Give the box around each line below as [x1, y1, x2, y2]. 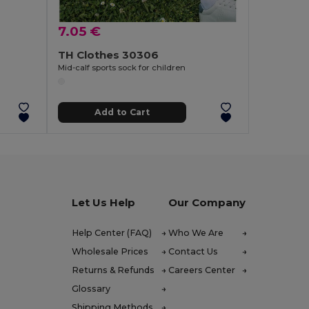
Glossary [72, 283, 111, 294]
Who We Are [168, 227, 224, 238]
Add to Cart [94, 107, 150, 118]
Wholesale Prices [72, 246, 149, 257]
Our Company [168, 195, 246, 209]
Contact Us [168, 246, 219, 257]
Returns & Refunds [72, 264, 155, 275]
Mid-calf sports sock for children [58, 62, 186, 72]
